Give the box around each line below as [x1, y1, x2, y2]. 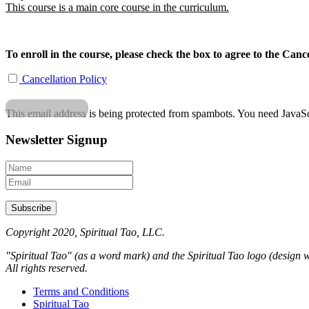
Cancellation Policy [19, 72, 107, 85]
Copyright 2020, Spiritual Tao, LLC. [6, 226, 165, 239]
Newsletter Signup [6, 132, 108, 148]
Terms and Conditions [33, 286, 129, 298]
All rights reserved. [6, 262, 88, 275]
